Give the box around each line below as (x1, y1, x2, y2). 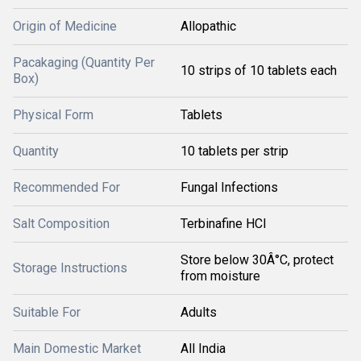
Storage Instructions (13, 260, 127, 276)
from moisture (180, 268, 260, 284)
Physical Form (13, 107, 93, 122)
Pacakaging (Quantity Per (13, 55, 155, 70)
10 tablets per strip (180, 143, 288, 159)
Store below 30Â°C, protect (180, 252, 334, 268)
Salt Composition (13, 216, 110, 231)
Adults (180, 305, 217, 320)
